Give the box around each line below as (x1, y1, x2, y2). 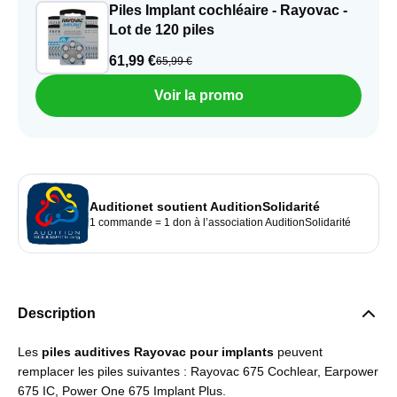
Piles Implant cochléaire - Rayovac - (109, 2, 347, 18)
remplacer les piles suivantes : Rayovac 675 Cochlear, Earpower (18, 363, 378, 378)
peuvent (274, 344, 323, 359)
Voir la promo (153, 87, 244, 103)
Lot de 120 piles (109, 21, 214, 37)
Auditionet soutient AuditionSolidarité (90, 198, 320, 214)
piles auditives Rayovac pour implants (42, 344, 274, 359)
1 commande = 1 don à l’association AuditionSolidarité (90, 215, 351, 229)
